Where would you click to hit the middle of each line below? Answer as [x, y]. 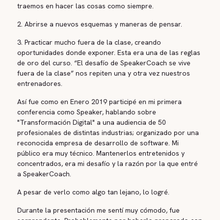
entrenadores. [40, 83]
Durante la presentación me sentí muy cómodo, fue [98, 210]
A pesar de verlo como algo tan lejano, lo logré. [93, 192]
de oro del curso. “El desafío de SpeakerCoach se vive [104, 63]
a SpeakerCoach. [44, 174]
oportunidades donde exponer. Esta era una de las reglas [109, 53]
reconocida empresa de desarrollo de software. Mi [98, 143]
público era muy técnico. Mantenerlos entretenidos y [101, 153]
